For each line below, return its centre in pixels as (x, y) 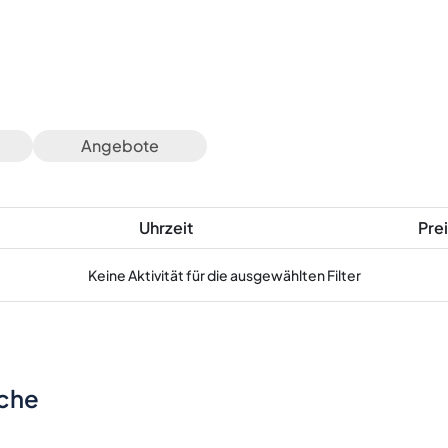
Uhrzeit (166, 228)
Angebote (120, 146)
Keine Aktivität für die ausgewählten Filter (224, 275)
